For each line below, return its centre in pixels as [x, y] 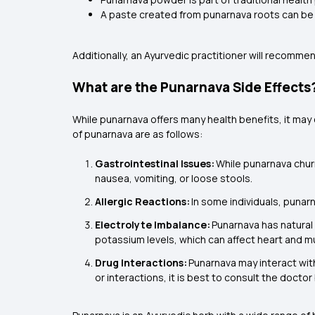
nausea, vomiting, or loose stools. [174, 178]
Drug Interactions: [142, 263]
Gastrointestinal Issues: [155, 163]
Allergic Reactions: [143, 201]
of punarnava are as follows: [137, 134]
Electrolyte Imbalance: [153, 225]
